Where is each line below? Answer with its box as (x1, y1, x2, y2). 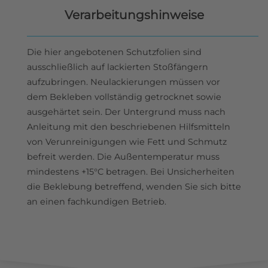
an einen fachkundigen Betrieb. (26, 196, 166, 208)
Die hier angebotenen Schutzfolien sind (26, 47, 202, 58)
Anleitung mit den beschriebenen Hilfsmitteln (26, 121, 230, 133)
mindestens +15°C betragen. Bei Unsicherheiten (26, 166, 234, 178)
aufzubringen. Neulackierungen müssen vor (26, 77, 220, 88)
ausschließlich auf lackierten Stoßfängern (26, 62, 208, 73)
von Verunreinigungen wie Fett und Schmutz (26, 136, 227, 148)
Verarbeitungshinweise (64, 7, 204, 22)
